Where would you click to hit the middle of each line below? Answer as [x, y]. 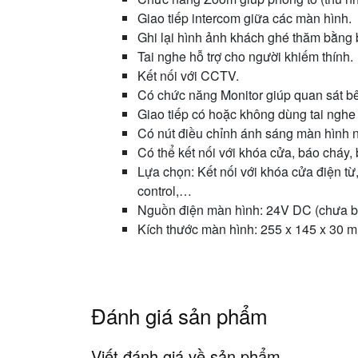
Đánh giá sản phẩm [179, 315]
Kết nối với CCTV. [188, 76]
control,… [165, 191]
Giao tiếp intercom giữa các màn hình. [245, 18]
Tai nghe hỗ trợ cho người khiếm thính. [245, 56]
